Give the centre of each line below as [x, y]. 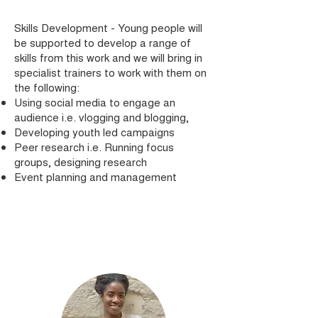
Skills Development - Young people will [108, 27]
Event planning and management [95, 176]
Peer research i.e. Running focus [94, 147]
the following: [47, 87]
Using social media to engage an [95, 102]
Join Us [114, 234]
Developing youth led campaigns [94, 132]
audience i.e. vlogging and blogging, [102, 117]
